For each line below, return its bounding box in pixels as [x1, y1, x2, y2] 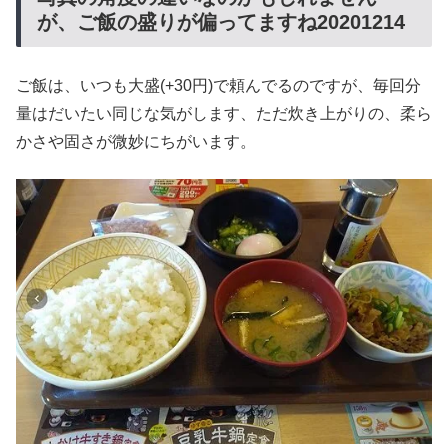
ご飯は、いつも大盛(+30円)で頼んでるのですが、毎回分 [16, 77, 421, 95]
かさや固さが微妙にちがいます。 [16, 133, 256, 151]
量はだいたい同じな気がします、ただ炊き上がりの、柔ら [16, 105, 432, 123]
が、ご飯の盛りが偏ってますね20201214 [37, 10, 405, 33]
